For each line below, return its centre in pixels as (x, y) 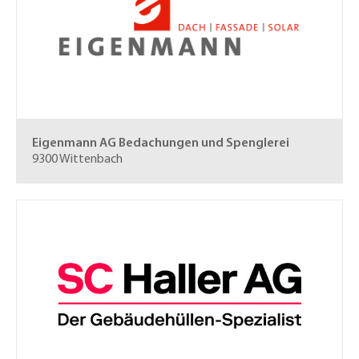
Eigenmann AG (74, 143)
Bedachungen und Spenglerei (204, 143)
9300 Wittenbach (77, 159)
